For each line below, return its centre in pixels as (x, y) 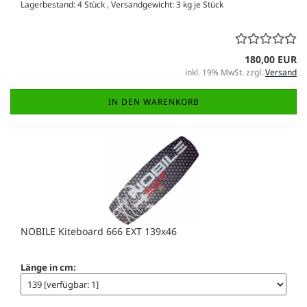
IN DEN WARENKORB (153, 102)
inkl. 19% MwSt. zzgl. (225, 73)
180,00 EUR (271, 60)
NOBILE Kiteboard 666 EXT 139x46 (99, 232)
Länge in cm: (48, 268)
